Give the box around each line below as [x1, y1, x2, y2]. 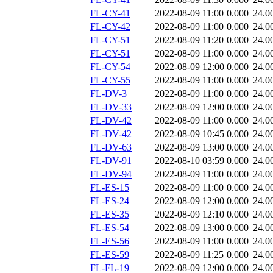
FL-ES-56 [90, 236, 129, 247]
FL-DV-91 [90, 155, 132, 166]
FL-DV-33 [90, 102, 132, 113]
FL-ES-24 [90, 196, 129, 207]
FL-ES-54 [90, 222, 129, 233]
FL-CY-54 [90, 62, 130, 73]
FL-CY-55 [90, 75, 130, 86]
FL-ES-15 [90, 182, 129, 193]
